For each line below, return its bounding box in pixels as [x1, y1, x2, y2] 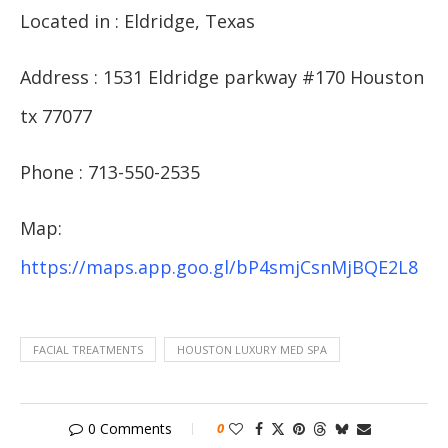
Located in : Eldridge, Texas [20, 9, 255, 34]
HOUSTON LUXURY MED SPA [177, 342, 327, 358]
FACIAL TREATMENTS [33, 342, 143, 358]
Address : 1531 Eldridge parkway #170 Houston [20, 65, 424, 90]
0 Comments [88, 419, 172, 439]
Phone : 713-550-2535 [20, 160, 200, 185]
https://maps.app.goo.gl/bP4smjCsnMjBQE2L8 [20, 255, 418, 280]
